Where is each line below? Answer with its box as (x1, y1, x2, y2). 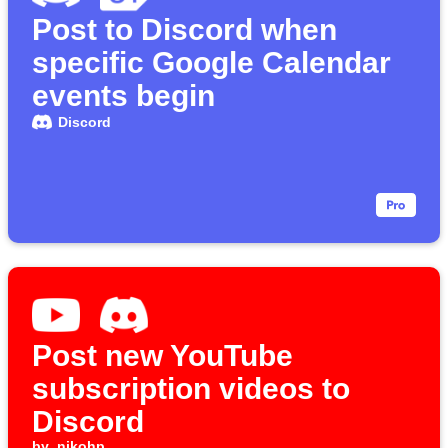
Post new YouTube (32, 339, 293, 373)
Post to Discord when (32, 13, 337, 47)
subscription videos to (32, 372, 350, 406)
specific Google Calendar (32, 46, 391, 80)
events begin (32, 79, 215, 113)
